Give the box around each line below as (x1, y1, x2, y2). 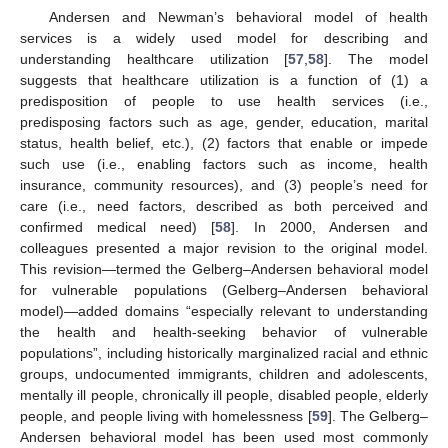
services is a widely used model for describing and (20, 30, 428, 47)
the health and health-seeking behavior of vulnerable (20, 324, 428, 341)
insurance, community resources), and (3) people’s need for (20, 177, 428, 194)
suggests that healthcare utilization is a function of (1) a (20, 72, 428, 89)
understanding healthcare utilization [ (20, 51, 289, 68)
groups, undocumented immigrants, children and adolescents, (20, 366, 428, 383)
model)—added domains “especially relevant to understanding (20, 303, 428, 320)
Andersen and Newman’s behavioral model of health (48, 9, 428, 26)
